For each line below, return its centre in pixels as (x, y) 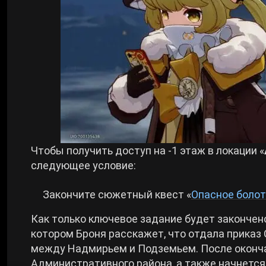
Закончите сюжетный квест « (117, 194)
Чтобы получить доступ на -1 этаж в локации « (148, 151)
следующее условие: (83, 165)
